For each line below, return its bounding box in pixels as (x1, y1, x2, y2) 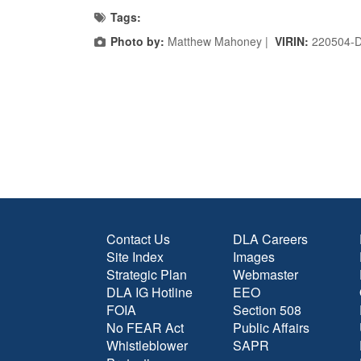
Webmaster (233, 265, 298, 284)
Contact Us (106, 230, 170, 248)
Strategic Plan (106, 265, 187, 284)
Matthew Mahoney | (164, 33, 275, 49)
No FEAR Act (106, 318, 184, 337)
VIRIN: (275, 33, 312, 49)
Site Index (106, 247, 164, 266)
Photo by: (110, 33, 164, 49)
